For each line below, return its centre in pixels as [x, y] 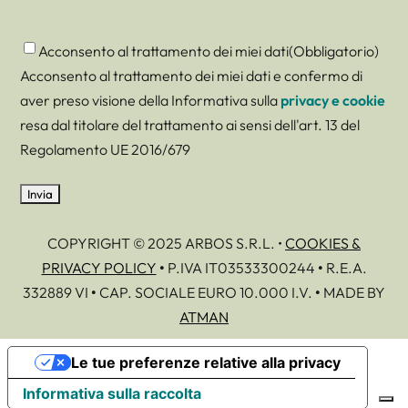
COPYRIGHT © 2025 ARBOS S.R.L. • [166, 244]
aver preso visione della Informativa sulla [151, 101]
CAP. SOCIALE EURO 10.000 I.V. [206, 293]
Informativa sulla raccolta [112, 394]
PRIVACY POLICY [99, 268]
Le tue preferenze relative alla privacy [205, 363]
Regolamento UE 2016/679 [106, 150]
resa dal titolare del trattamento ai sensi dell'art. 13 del [190, 125]
